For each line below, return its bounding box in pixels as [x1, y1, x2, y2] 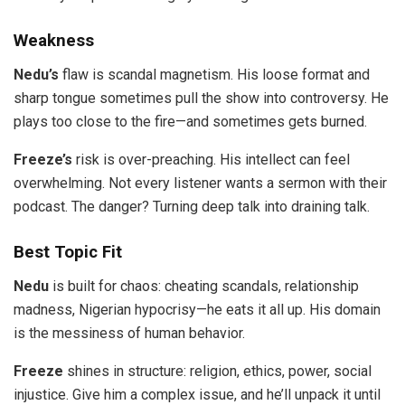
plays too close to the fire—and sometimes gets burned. [14, 112, 367, 130]
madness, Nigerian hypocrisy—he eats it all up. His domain [14, 300, 381, 318]
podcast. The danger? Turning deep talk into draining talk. [14, 197, 370, 215]
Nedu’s [14, 65, 59, 83]
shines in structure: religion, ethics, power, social [63, 362, 372, 380]
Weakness [14, 31, 94, 52]
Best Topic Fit [14, 242, 122, 263]
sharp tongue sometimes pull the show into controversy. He [14, 89, 389, 107]
